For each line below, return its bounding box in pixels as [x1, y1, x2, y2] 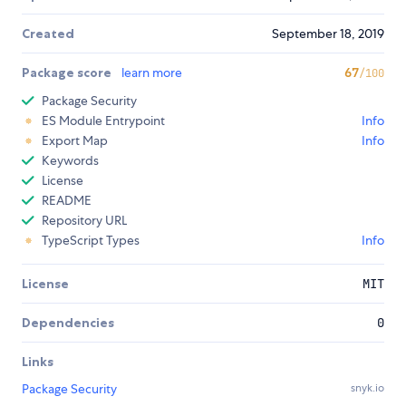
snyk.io [351, 381, 384, 396]
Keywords [42, 152, 99, 169]
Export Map [42, 132, 108, 150]
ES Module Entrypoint [42, 112, 165, 130]
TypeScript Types [42, 232, 140, 249]
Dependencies [22, 314, 114, 332]
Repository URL [42, 212, 127, 229]
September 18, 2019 [272, 25, 384, 43]
